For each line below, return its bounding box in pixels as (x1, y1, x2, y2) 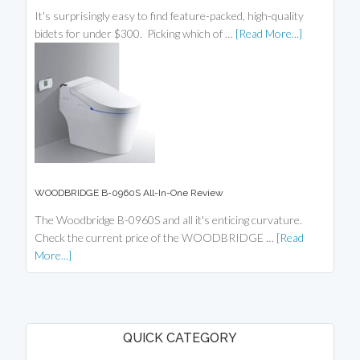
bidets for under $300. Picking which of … (35, 27, 236, 41)
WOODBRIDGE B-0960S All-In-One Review (35, 187, 224, 199)
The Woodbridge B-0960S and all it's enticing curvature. (35, 213, 303, 227)
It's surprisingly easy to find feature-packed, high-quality (35, 9, 305, 23)
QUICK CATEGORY (123, 330, 237, 346)
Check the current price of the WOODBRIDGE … (35, 231, 277, 245)
